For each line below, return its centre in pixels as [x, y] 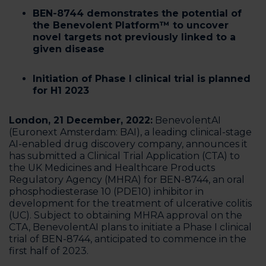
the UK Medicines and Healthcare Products [112, 168]
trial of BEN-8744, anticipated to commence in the [128, 239]
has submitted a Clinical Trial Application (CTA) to [124, 156]
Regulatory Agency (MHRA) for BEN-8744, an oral [127, 180]
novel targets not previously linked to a [134, 37]
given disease [69, 49]
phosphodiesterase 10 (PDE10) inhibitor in [106, 191]
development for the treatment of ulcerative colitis [130, 203]
